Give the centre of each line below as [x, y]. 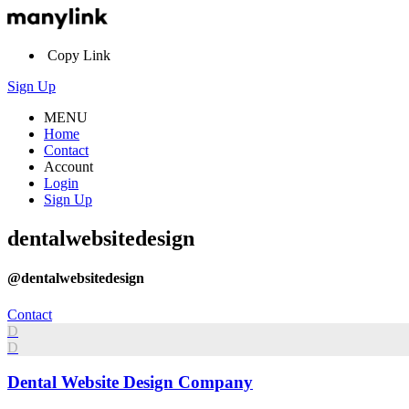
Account [68, 167]
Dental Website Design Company [130, 383]
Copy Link [77, 56]
